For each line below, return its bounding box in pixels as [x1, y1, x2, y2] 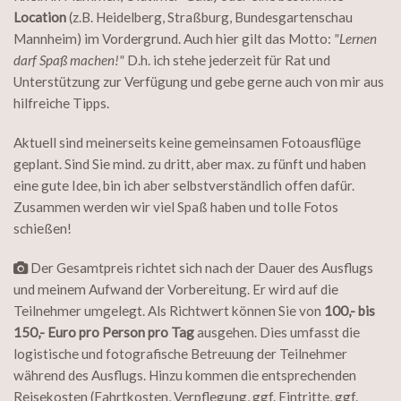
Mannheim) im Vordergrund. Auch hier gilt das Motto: [13, 30, 334, 47]
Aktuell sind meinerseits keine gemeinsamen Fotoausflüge [13, 134, 361, 151]
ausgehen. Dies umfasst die [194, 324, 360, 341]
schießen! [13, 220, 72, 237]
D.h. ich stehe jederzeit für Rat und [124, 52, 330, 69]
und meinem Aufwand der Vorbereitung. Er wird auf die [13, 281, 338, 298]
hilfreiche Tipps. [13, 95, 109, 112]
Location [13, 9, 66, 26]
